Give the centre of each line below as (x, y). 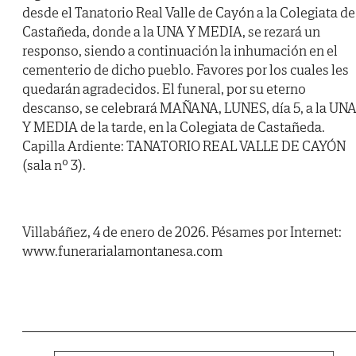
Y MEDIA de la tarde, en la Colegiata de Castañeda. (174, 127)
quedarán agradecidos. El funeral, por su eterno (164, 89)
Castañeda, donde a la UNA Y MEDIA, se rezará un (171, 32)
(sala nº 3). (54, 165)
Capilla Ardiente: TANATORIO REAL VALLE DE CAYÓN (184, 146)
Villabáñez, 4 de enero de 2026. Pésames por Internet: (182, 232)
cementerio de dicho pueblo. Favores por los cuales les (186, 70)
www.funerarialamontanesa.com (122, 251)
